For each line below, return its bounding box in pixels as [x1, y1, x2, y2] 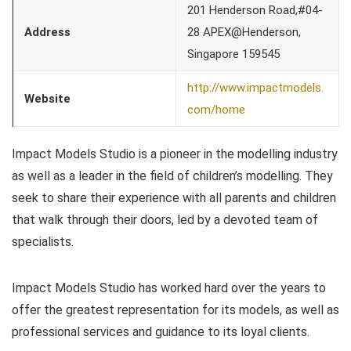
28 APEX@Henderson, [187, 24, 301, 39]
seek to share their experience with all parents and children [12, 190, 336, 205]
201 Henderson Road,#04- [187, 2, 323, 17]
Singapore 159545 [187, 46, 280, 61]
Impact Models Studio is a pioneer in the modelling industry [12, 146, 338, 161]
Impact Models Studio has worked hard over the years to [12, 280, 326, 295]
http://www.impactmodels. [187, 80, 324, 95]
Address [24, 24, 71, 39]
